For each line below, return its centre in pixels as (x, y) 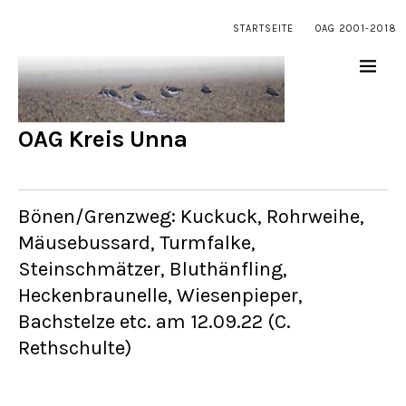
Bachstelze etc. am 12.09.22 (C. (155, 322)
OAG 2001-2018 (356, 29)
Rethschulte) (75, 348)
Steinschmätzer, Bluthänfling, (153, 270)
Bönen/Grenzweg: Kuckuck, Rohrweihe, (191, 217)
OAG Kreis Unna (103, 140)
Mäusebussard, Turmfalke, (137, 243)
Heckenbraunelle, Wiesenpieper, (160, 296)
